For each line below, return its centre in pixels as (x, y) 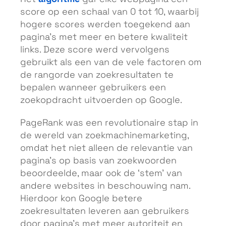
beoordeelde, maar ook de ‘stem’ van (101, 174)
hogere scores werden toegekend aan (105, 25)
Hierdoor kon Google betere (81, 199)
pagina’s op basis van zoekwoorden (98, 161)
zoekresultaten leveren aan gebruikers (105, 211)
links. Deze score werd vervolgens (95, 50)
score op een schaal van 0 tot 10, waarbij (109, 12)
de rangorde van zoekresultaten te (97, 75)
